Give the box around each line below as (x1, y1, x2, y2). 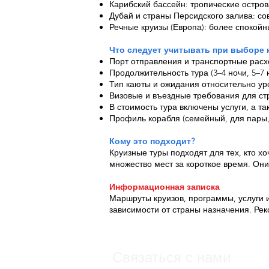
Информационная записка (109, 181, 220, 192)
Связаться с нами (112, 248, 231, 267)
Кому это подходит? (109, 136, 195, 147)
